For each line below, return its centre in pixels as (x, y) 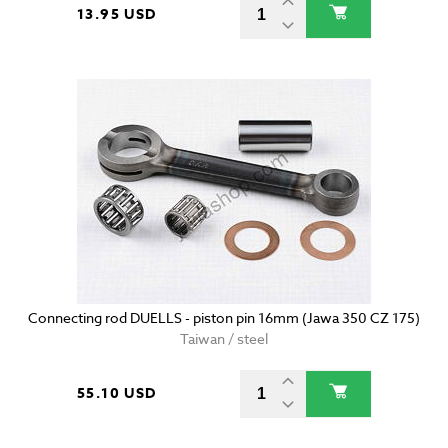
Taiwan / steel (224, 339)
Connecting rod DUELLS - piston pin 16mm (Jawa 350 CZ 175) (224, 318)
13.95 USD (117, 15)
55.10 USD (117, 394)
